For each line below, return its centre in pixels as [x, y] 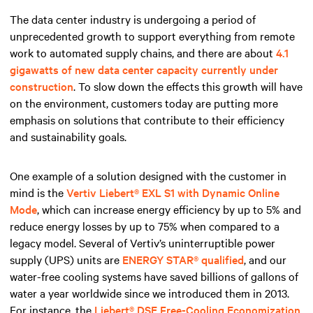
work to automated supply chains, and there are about [143, 53]
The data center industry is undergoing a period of [133, 19]
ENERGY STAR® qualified [183, 260]
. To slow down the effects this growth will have [188, 86]
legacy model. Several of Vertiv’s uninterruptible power [143, 243]
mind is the [38, 192]
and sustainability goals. [68, 137]
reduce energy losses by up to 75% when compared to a [145, 226]
